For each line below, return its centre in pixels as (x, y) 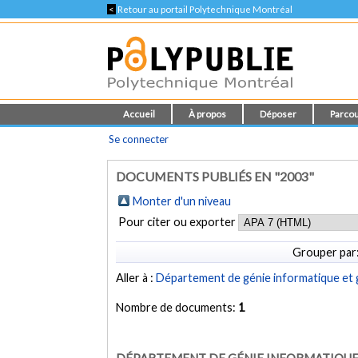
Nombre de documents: (177, 308)
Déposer (278, 114)
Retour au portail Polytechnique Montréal (205, 9)
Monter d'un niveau (182, 201)
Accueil (139, 114)
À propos (208, 114)
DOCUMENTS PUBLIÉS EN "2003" (215, 176)
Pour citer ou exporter (179, 222)
